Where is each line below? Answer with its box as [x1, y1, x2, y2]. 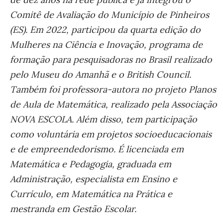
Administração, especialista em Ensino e [10, 173, 177, 185]
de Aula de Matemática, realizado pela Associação [10, 98, 217, 110]
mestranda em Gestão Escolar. [10, 203, 136, 215]
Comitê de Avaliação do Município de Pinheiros [10, 8, 209, 20]
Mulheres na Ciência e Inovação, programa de [10, 38, 203, 50]
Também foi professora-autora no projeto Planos [10, 83, 216, 95]
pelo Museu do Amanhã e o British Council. [10, 68, 191, 80]
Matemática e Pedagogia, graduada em [10, 158, 171, 170]
